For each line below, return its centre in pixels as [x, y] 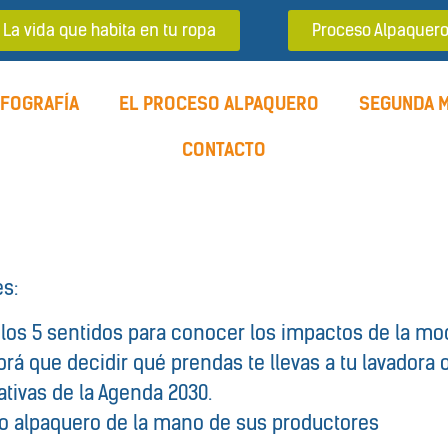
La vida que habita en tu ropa [109, 30]
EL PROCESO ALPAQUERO [219, 104]
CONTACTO [223, 150]
